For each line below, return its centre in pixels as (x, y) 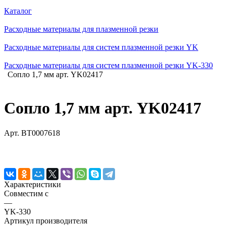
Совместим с (26, 193)
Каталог (18, 11)
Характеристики (33, 184)
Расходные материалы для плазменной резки (81, 29)
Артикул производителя (46, 220)
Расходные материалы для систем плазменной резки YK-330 (108, 65)
